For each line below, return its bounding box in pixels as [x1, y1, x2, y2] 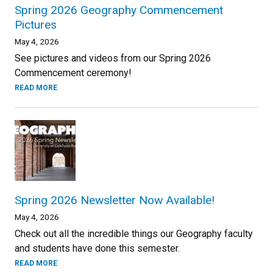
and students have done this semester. [15, 243, 180, 254]
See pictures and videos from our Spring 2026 [15, 52, 211, 64]
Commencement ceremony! [15, 67, 132, 79]
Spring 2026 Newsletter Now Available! [15, 193, 214, 207]
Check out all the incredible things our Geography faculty [15, 228, 253, 239]
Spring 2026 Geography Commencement [15, 3, 223, 17]
